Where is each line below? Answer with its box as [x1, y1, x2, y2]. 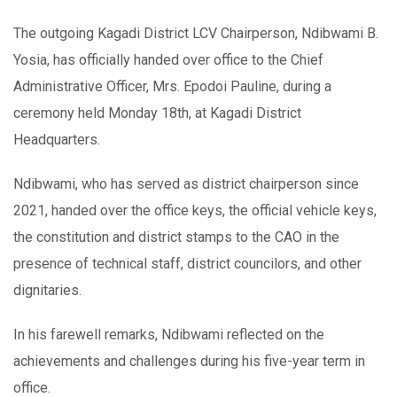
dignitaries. [13, 281, 82, 299]
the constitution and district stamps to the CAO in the [13, 228, 339, 245]
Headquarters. [13, 130, 100, 148]
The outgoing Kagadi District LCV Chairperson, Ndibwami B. [13, 24, 378, 42]
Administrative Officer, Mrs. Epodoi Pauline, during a [13, 77, 331, 95]
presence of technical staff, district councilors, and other [13, 254, 362, 272]
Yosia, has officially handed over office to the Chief [13, 51, 323, 68]
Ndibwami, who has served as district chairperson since [13, 175, 359, 192]
